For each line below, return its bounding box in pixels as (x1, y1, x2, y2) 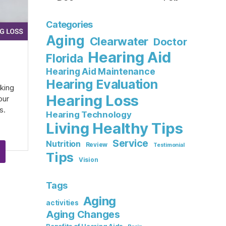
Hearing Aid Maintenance (46, 66, 155, 77)
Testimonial (153, 142, 185, 148)
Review (85, 141, 108, 148)
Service (112, 137, 149, 149)
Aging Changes (46, 208, 120, 220)
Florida (46, 51, 83, 65)
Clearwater (89, 35, 149, 48)
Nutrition (46, 139, 81, 149)
